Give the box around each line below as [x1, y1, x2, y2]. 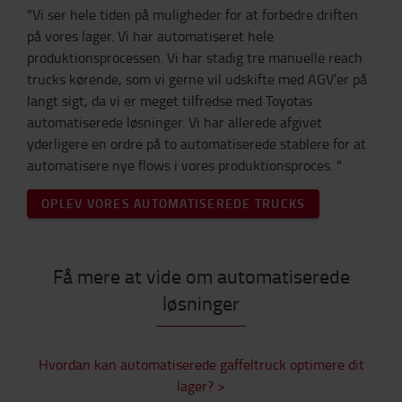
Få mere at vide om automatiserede [52, 262, 350, 290]
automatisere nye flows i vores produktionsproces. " [27, 155, 342, 175]
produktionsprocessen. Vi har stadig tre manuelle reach [27, 48, 363, 67]
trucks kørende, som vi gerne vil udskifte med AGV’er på [27, 69, 367, 89]
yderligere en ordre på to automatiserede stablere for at [27, 134, 366, 153]
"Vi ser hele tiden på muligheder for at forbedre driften [27, 4, 358, 24]
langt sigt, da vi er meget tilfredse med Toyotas [27, 91, 312, 110]
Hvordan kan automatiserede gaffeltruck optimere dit [38, 354, 364, 374]
